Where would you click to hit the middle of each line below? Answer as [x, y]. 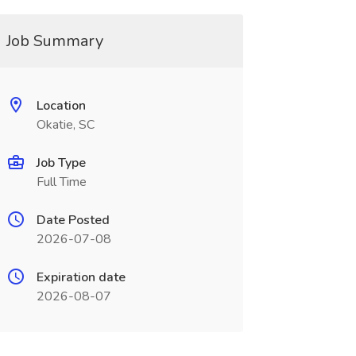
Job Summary [54, 41]
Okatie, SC [65, 125]
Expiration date [81, 277]
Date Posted [73, 220]
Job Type [61, 163]
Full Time [61, 182]
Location [61, 106]
